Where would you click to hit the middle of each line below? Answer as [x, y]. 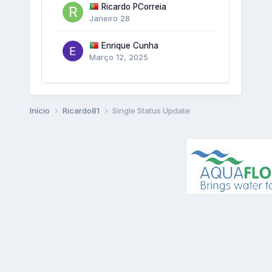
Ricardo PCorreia [134, 6]
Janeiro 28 [109, 18]
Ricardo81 [82, 110]
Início [40, 110]
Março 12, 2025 [118, 57]
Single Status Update [151, 110]
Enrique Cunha [130, 45]
